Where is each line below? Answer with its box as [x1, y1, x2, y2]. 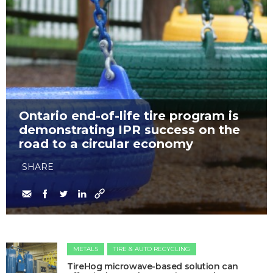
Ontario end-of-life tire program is [19, 108, 239, 124]
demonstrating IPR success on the [19, 122, 240, 138]
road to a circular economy [19, 136, 193, 152]
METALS [73, 245, 99, 253]
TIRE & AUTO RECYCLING [113, 245, 191, 253]
